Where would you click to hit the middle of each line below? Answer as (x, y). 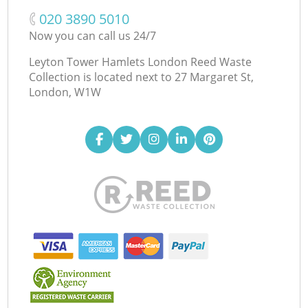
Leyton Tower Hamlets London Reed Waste (141, 62)
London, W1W (65, 92)
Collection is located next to (101, 77)
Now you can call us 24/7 (93, 35)
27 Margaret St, (214, 77)
